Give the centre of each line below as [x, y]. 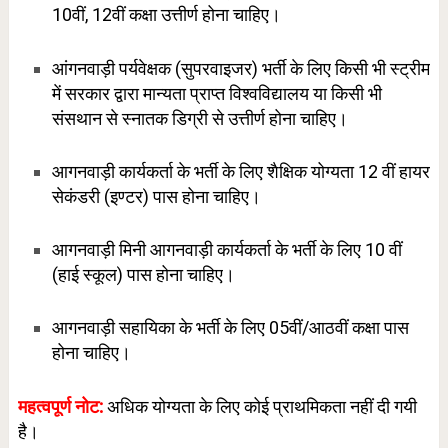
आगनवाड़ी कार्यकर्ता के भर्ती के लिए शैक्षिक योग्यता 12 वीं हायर [240, 171]
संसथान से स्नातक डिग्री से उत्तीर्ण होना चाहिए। [199, 118]
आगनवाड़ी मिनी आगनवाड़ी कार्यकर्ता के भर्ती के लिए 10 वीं [226, 250]
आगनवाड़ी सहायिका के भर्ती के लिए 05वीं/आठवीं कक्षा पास [230, 328]
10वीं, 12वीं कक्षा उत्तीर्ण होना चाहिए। [166, 15]
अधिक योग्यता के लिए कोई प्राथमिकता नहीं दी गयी [261, 406]
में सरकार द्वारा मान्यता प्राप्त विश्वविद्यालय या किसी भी [216, 93]
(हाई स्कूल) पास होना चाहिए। [143, 275]
